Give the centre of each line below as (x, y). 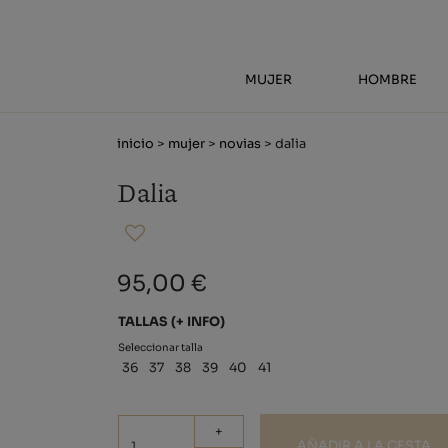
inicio (135, 144)
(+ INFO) (198, 322)
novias (240, 144)
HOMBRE (388, 80)
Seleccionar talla (160, 347)
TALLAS (144, 322)
